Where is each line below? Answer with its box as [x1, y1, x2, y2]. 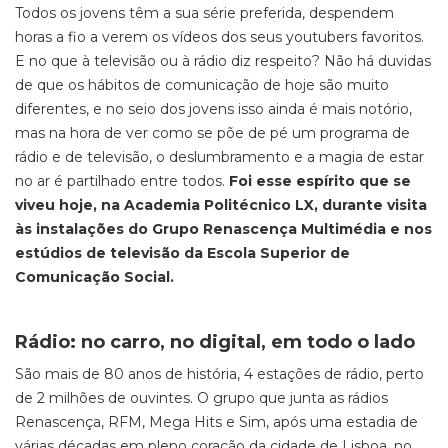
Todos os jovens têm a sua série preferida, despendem [15, 4, 394, 22]
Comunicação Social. [15, 268, 178, 286]
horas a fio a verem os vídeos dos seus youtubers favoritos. [15, 28, 424, 46]
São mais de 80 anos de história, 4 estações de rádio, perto [15, 365, 424, 383]
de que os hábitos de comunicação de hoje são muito [15, 76, 389, 94]
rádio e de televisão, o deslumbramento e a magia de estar [15, 148, 424, 166]
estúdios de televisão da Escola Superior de [15, 244, 350, 262]
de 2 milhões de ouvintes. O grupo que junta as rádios [15, 389, 388, 407]
